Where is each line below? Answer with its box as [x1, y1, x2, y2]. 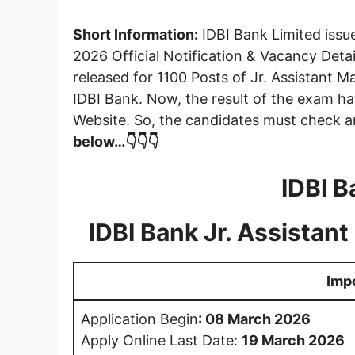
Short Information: [73, 25, 198, 43]
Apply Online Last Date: [81, 331, 242, 349]
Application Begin [81, 310, 198, 327]
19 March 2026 [242, 331, 345, 349]
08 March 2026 [205, 310, 311, 327]
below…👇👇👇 [73, 132, 158, 150]
